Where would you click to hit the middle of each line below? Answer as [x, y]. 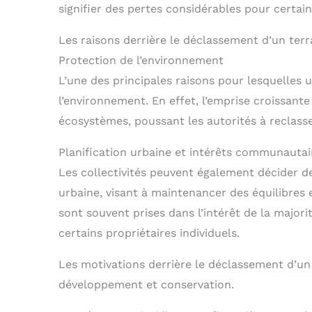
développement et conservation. [146, 285]
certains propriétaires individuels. [149, 233]
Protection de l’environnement [141, 61]
